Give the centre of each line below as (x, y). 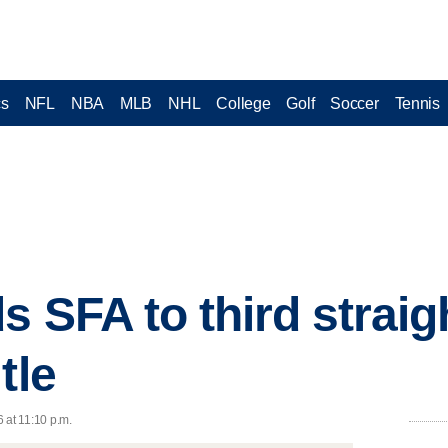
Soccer (354, 103)
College (243, 103)
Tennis (417, 103)
